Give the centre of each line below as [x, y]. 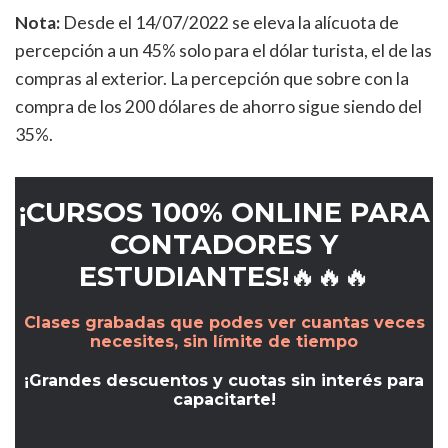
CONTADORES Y [224, 245]
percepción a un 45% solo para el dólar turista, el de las [223, 50]
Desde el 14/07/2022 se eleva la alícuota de [229, 22]
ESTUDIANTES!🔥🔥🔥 [224, 277]
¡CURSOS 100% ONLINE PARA [224, 213]
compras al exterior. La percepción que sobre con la [212, 78]
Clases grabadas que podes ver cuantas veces [224, 323]
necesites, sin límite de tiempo [224, 342]
